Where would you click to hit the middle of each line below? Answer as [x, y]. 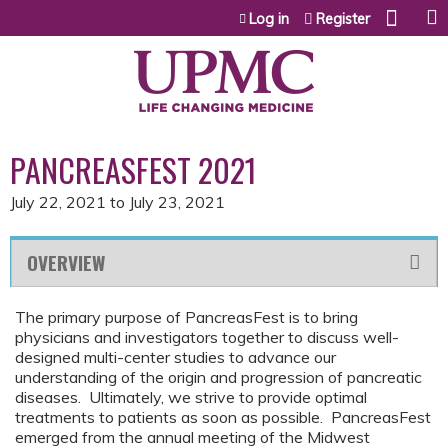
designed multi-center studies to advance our [175, 357]
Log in [269, 19]
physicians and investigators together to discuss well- [207, 337]
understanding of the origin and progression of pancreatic [218, 377]
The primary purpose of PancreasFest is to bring [186, 317]
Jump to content [224, 12]
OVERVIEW [66, 262]
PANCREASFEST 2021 [133, 169]
